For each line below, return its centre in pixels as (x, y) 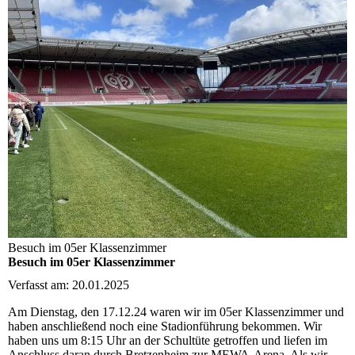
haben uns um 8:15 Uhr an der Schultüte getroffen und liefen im (168, 340)
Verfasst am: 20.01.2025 (69, 284)
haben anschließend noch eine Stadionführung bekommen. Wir (165, 326)
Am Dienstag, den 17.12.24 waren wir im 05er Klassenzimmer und (176, 311)
